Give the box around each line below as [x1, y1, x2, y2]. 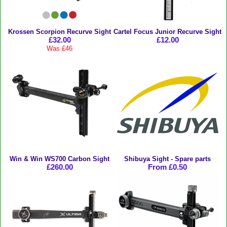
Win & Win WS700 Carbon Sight [10, 155, 109, 163]
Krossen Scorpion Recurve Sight [8, 27, 111, 35]
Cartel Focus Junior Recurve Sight [113, 27, 221, 35]
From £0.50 [148, 162, 187, 171]
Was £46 [47, 44, 72, 52]
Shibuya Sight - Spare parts [124, 155, 211, 163]
